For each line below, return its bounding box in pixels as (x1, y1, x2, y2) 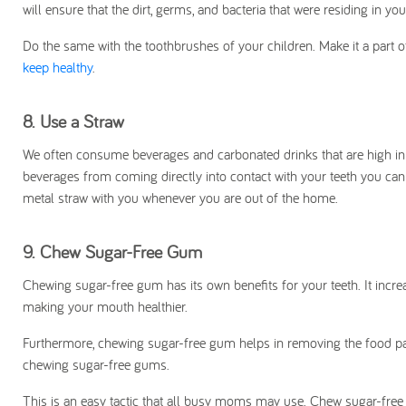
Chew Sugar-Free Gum (40, 240, 202, 264)
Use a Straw (40, 110, 124, 133)
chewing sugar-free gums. (23, 355, 169, 374)
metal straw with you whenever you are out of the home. (23, 188, 338, 208)
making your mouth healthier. (23, 297, 188, 316)
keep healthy (23, 58, 92, 77)
